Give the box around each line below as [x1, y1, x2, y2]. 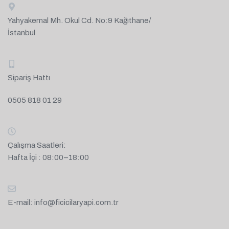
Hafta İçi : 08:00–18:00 [8, 153, 89, 162]
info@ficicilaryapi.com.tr [34, 198, 119, 207]
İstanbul [8, 29, 35, 37]
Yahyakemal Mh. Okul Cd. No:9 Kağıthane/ [8, 16, 151, 25]
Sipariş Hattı [8, 74, 50, 82]
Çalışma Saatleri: [8, 141, 66, 150]
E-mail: [8, 198, 34, 207]
